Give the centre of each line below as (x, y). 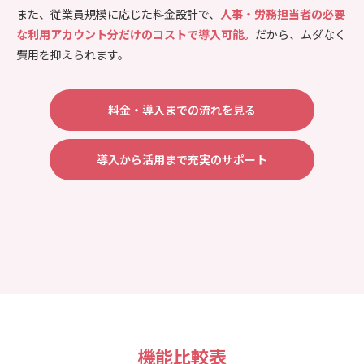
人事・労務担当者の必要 (283, 13)
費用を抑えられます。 (73, 54)
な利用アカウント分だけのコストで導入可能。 (136, 34)
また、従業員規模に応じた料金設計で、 (118, 13)
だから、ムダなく (301, 34)
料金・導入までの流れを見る (182, 109)
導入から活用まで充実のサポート (182, 159)
